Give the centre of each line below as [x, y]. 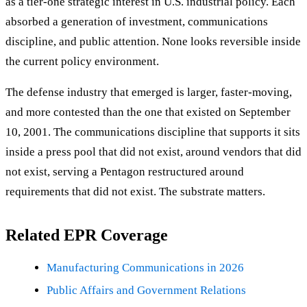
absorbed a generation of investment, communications [137, 22]
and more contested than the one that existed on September [148, 112]
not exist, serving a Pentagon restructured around [125, 172]
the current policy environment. [82, 62]
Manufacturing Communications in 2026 [145, 268]
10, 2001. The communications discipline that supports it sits [153, 132]
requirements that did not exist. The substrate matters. [135, 192]
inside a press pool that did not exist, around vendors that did [153, 152]
